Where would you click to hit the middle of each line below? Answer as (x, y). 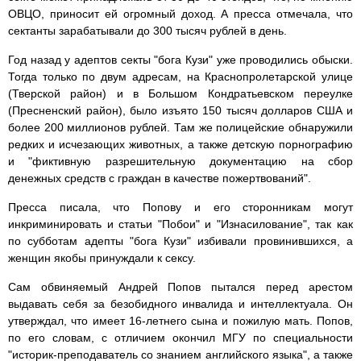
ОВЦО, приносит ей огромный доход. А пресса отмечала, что (180, 14)
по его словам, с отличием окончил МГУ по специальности (180, 338)
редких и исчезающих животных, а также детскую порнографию (180, 145)
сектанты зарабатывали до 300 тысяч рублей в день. (147, 31)
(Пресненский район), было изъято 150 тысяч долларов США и (180, 111)
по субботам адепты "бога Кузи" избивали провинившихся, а (180, 241)
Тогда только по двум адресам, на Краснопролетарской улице (180, 77)
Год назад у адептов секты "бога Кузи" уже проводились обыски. (180, 60)
